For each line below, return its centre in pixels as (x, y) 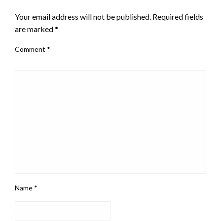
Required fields (178, 17)
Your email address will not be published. (83, 17)
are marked (35, 29)
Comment (31, 49)
